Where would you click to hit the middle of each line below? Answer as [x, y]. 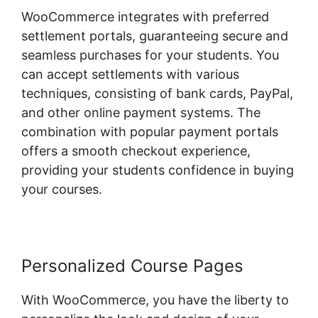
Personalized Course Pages [132, 266]
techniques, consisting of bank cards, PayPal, [157, 94]
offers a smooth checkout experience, [136, 151]
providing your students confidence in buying [158, 170]
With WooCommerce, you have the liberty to [155, 300]
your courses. [62, 190]
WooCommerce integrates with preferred [145, 17]
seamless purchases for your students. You [150, 55]
